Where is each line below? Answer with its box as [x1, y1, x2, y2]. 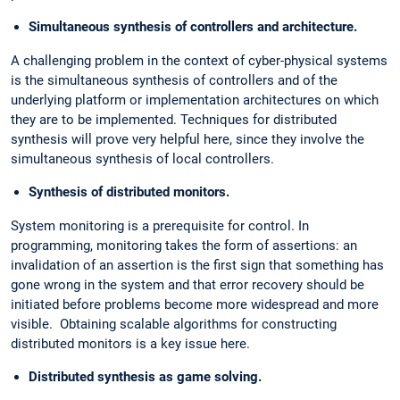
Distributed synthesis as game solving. [29, 369, 262, 386]
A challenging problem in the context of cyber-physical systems [11, 53, 387, 70]
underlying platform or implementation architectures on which [11, 92, 379, 109]
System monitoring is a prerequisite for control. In [11, 218, 309, 235]
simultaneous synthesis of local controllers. [11, 151, 274, 168]
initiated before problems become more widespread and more [11, 296, 379, 313]
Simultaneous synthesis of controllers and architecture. [29, 19, 357, 36]
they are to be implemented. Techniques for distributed [11, 112, 337, 129]
